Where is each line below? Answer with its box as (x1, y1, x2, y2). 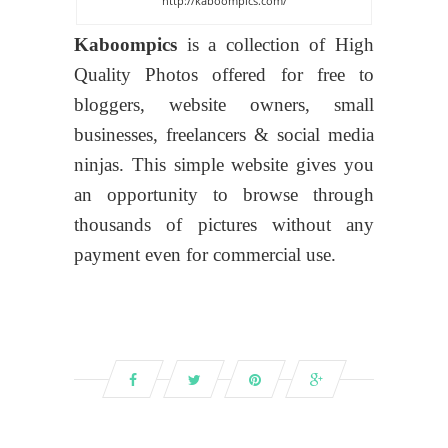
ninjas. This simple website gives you (74, 154, 374, 176)
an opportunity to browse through (74, 184, 374, 206)
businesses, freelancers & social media (74, 124, 374, 146)
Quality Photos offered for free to (74, 64, 374, 86)
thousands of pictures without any (74, 214, 374, 236)
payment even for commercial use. (74, 244, 336, 266)
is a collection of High (177, 34, 374, 56)
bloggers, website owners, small (74, 94, 374, 116)
